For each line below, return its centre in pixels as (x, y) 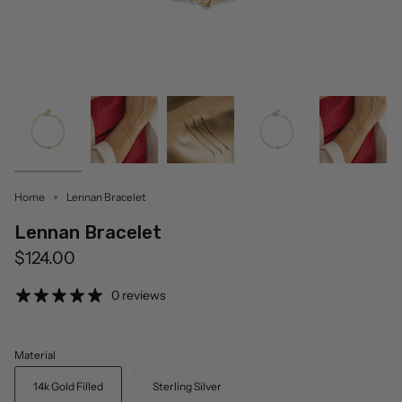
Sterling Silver (187, 387)
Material (35, 355)
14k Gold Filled (68, 387)
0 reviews (139, 296)
